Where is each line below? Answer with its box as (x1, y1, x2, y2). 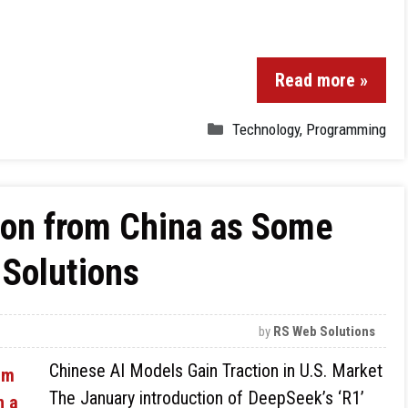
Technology (232, 120, 300, 138)
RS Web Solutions (273, 323, 376, 340)
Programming (306, 120, 386, 138)
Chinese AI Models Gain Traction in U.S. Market (49, 360, 382, 382)
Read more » (275, 69, 368, 91)
